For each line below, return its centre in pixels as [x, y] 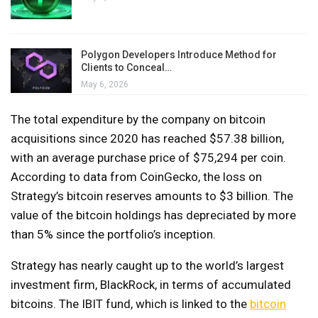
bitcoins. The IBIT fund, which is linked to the [130, 303]
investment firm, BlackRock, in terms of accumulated [151, 284]
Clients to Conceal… [126, 67]
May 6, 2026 [105, 84]
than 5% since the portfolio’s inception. [113, 234]
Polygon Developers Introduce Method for [179, 54]
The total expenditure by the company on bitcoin [138, 119]
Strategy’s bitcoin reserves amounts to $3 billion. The [152, 196]
